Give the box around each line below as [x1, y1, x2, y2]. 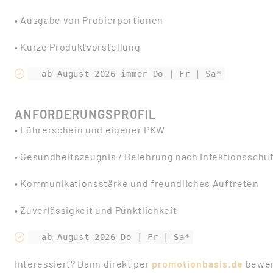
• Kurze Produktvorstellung [15, 41, 141, 52]
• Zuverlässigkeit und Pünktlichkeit [15, 204, 177, 216]
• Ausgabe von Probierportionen [15, 14, 164, 26]
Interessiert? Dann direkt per [15, 258, 152, 269]
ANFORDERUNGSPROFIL [15, 107, 157, 121]
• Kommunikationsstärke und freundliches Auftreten [15, 177, 259, 189]
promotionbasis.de [152, 258, 244, 269]
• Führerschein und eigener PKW [15, 124, 166, 135]
